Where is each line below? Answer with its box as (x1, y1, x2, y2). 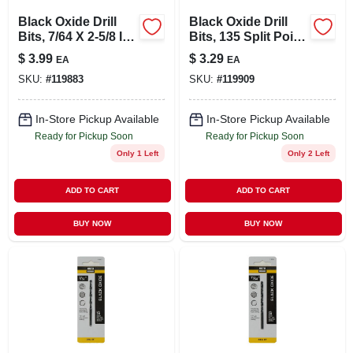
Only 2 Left (287, 148, 329, 158)
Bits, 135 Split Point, (188, 29, 308, 43)
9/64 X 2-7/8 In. (188, 44, 274, 58)
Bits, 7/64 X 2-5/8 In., (17, 29, 76, 43)
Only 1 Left (116, 148, 158, 158)
